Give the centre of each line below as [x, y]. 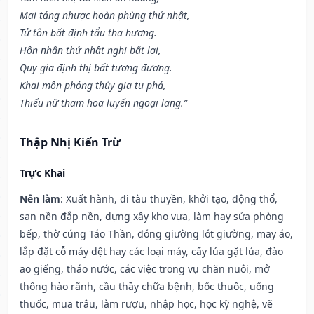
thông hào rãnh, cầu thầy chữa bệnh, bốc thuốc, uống [147, 287]
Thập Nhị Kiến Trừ [70, 143]
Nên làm [40, 199]
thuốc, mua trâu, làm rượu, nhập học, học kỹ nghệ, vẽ [146, 304]
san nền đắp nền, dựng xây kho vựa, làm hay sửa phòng [152, 217]
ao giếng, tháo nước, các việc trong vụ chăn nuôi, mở [145, 269]
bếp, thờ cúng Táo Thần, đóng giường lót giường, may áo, [156, 234]
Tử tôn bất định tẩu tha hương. [88, 33]
